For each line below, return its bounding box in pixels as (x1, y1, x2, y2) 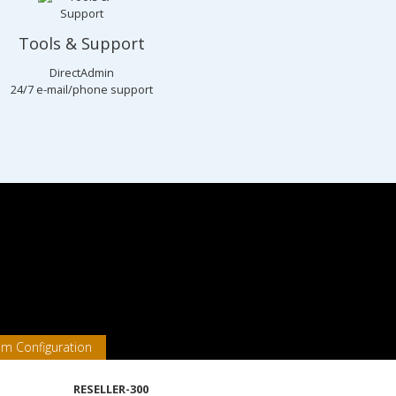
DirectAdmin (49, 65, 115, 80)
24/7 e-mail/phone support (11, 81, 154, 97)
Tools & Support (19, 33, 146, 54)
